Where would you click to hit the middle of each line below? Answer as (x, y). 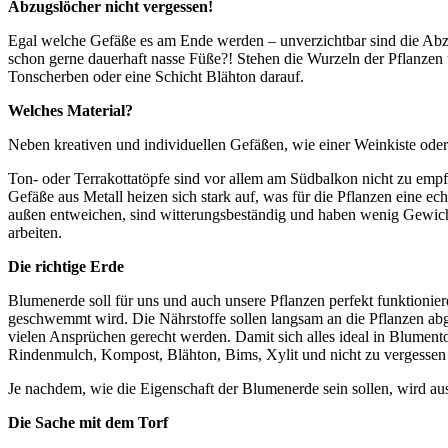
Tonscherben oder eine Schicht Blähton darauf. (158, 76)
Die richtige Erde (66, 266)
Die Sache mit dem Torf (88, 422)
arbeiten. (35, 232)
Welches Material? (70, 110)
